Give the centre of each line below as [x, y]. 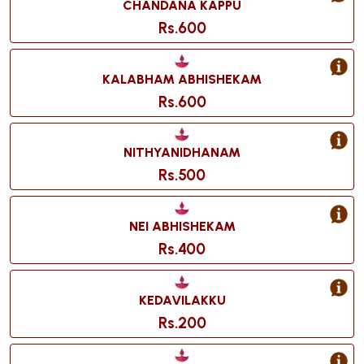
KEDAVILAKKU [182, 300]
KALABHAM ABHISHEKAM [182, 79]
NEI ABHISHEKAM [182, 227]
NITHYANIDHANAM [182, 153]
